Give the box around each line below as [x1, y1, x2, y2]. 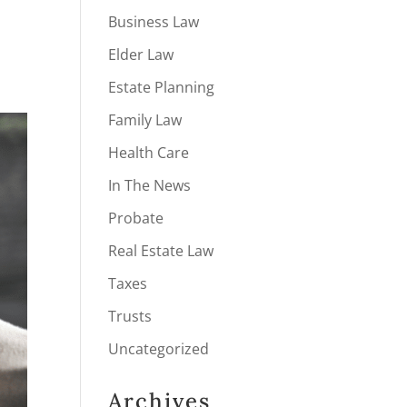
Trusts [108, 306, 153, 326]
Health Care [108, 143, 190, 163]
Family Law [108, 110, 183, 130]
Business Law [108, 12, 200, 32]
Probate [108, 208, 164, 228]
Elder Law [108, 45, 174, 65]
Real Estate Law [108, 241, 214, 261]
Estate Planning [108, 77, 215, 97]
